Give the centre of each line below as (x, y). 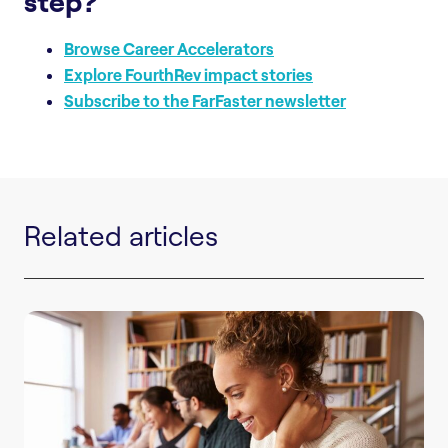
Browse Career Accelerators (169, 48)
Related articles (121, 235)
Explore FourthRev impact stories (188, 74)
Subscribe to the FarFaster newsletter (205, 100)
